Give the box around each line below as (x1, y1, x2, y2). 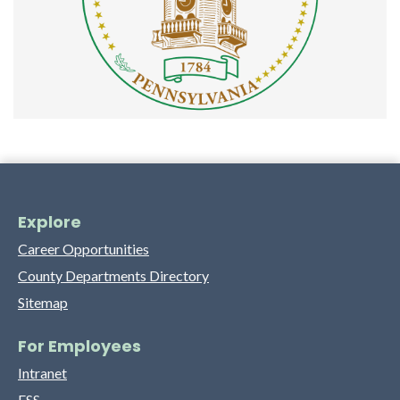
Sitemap (18, 294, 68, 312)
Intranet (18, 364, 67, 382)
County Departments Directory (18, 267, 209, 285)
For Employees (18, 335, 141, 358)
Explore (18, 211, 81, 234)
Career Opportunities (18, 240, 149, 258)
